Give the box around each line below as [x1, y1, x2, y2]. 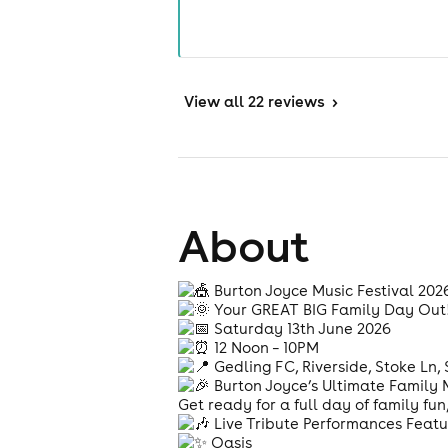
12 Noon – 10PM [210, 338, 320, 358]
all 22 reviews [224, 92, 326, 112]
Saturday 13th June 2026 [210, 319, 392, 339]
